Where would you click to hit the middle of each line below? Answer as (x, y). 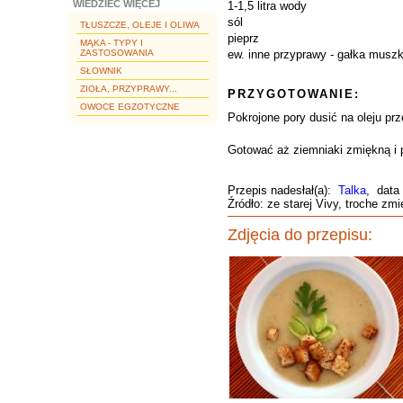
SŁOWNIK (101, 71)
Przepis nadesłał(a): (283, 190)
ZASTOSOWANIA (117, 53)
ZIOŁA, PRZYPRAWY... (129, 89)
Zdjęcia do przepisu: (300, 235)
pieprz (243, 38)
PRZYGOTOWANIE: (294, 94)
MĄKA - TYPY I (112, 43)
